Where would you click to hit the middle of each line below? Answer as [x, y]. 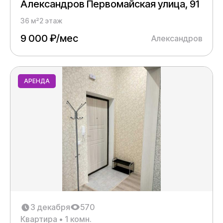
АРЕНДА [37, 81]
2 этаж [51, 21]
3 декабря [50, 207]
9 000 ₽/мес [49, 38]
